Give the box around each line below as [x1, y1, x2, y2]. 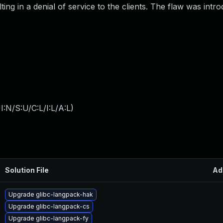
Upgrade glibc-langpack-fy [8, 215, 89, 222]
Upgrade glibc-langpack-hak [8, 191, 93, 198]
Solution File [5, 166, 49, 174]
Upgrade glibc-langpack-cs [8, 203, 90, 210]
